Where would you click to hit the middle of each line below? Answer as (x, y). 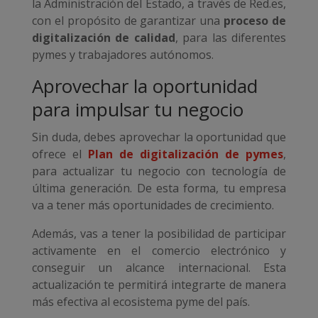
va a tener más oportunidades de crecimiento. (153, 205)
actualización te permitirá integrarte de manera (159, 285)
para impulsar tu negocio (137, 110)
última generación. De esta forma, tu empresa (159, 188)
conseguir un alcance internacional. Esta (159, 268)
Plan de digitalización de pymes (186, 154)
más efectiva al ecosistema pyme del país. (141, 302)
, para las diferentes (231, 38)
